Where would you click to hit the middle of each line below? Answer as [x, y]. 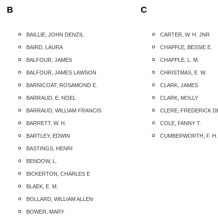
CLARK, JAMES [179, 85]
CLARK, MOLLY [179, 98]
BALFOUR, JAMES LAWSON [61, 72]
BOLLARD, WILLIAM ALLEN [60, 199]
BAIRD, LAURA [45, 47]
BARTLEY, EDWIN [48, 136]
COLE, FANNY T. [181, 123]
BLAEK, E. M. [42, 186]
